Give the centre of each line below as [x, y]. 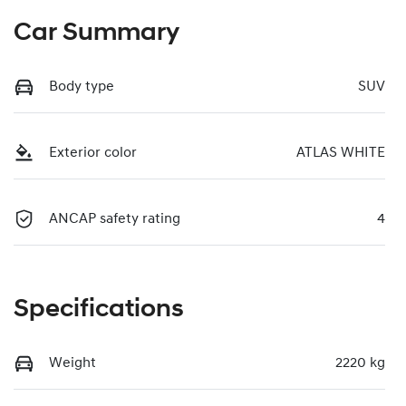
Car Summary [97, 33]
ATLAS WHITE [341, 153]
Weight [72, 363]
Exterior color [93, 153]
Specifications [99, 309]
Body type [82, 87]
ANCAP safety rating [115, 219]
